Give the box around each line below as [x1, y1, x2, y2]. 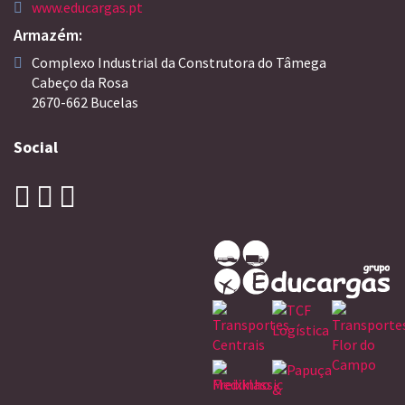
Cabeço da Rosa [32, 73, 128, 92]
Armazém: [14, 24, 82, 46]
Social [14, 137, 58, 158]
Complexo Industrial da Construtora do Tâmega [32, 53, 326, 72]
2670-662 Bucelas [32, 93, 138, 112]
